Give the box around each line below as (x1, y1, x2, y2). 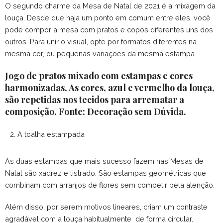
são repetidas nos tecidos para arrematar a (5, 94, 184, 106)
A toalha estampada (17, 130, 85, 139)
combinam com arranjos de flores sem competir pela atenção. (5, 181, 215, 190)
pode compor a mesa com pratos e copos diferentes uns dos (5, 25, 213, 34)
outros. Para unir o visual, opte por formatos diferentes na (5, 37, 197, 46)
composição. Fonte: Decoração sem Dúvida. (5, 106, 186, 118)
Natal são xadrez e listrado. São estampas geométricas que (5, 169, 206, 178)
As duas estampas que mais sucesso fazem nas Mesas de (5, 157, 204, 166)
